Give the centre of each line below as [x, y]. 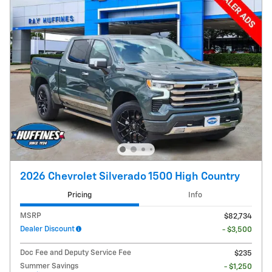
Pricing [79, 195]
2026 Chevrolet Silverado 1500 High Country [130, 177]
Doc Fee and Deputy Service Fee [76, 253]
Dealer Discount [47, 229]
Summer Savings [49, 267]
